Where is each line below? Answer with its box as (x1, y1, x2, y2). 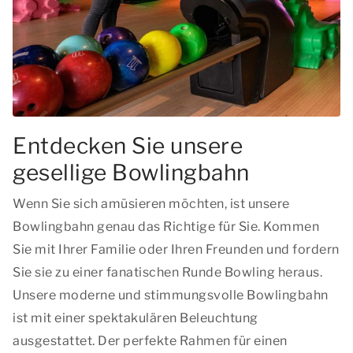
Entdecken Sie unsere (13, 132, 243, 159)
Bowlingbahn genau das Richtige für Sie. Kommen (13, 219, 319, 234)
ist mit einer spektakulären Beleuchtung (13, 310, 258, 325)
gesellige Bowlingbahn (13, 159, 250, 186)
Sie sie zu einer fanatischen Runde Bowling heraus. (13, 265, 322, 280)
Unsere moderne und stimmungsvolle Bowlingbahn (13, 288, 329, 303)
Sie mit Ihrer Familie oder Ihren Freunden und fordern (13, 242, 340, 257)
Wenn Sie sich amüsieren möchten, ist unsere (13, 196, 290, 211)
